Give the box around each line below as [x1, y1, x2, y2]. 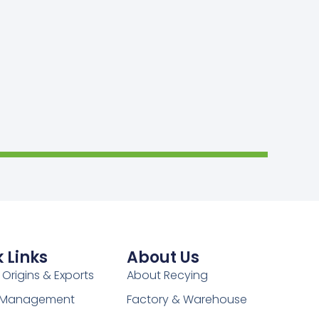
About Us [126, 246, 199, 268]
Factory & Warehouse [126, 291, 247, 308]
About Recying [126, 266, 208, 283]
